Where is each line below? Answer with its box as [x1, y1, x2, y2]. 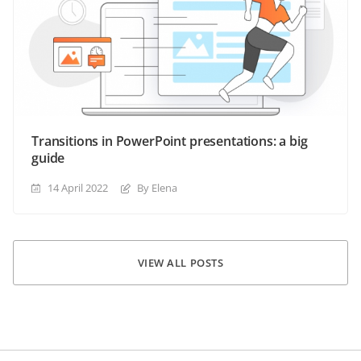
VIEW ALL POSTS [137, 255, 224, 270]
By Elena [137, 180, 177, 196]
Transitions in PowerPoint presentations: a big [31, 132, 308, 151]
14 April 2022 [48, 180, 108, 196]
